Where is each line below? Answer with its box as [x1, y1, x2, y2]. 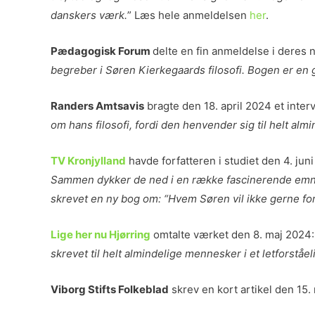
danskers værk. [51, 8, 127, 22]
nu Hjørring [94, 228, 150, 241]
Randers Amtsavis [51, 99, 144, 112]
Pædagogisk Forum [51, 44, 153, 58]
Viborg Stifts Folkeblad [51, 283, 169, 296]
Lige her [51, 228, 92, 241]
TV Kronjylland [51, 154, 126, 167]
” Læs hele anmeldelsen [127, 8, 250, 22]
